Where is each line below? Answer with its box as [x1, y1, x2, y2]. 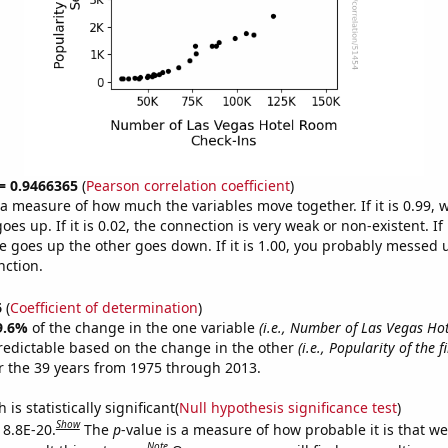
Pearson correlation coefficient [85, 176, 290, 195]
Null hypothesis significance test [178, 397, 397, 417]
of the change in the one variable [31, 317, 259, 337]
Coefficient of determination [9, 297, 198, 317]
